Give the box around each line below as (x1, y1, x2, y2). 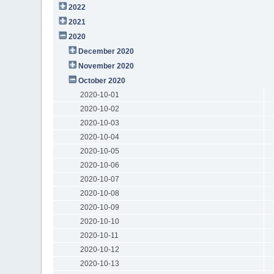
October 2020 (78, 76, 126, 85)
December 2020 (78, 46, 135, 56)
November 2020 (78, 61, 135, 70)
